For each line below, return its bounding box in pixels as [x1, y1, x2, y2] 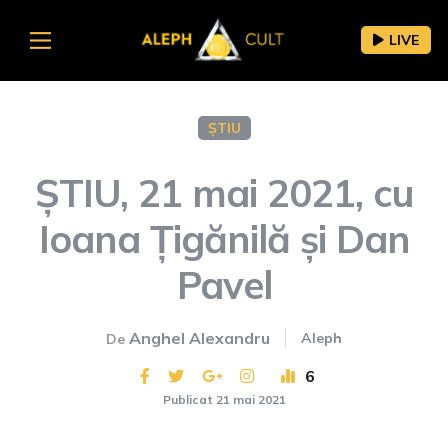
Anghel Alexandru [129, 327, 270, 348]
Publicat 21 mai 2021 [162, 391, 286, 407]
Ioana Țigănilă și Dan [38, 213, 410, 263]
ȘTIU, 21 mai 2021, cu [35, 167, 413, 217]
